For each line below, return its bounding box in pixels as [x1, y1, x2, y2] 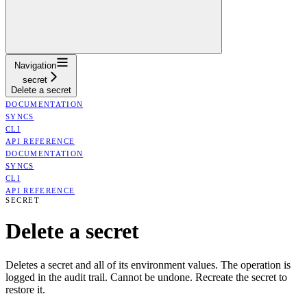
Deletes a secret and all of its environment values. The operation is [5, 258, 291, 271]
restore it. [5, 283, 45, 295]
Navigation [14, 60, 56, 71]
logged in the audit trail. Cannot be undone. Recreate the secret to [5, 271, 287, 283]
